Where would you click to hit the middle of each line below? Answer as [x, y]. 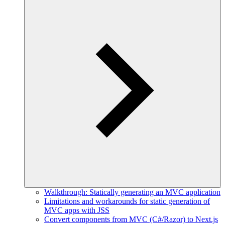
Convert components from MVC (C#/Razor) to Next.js [131, 219]
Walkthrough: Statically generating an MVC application [132, 192]
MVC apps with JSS [77, 210]
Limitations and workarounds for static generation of [127, 201]
